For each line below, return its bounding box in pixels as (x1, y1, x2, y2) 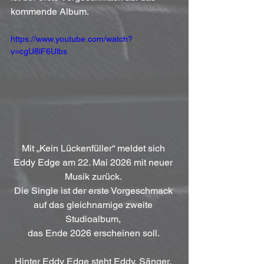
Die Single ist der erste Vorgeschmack (14, 184, 175, 196)
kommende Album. (11, 6, 89, 17)
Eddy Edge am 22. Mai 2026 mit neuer (14, 156, 175, 168)
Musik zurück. (65, 170, 124, 182)
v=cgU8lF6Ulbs (11, 47, 67, 56)
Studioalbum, (65, 213, 123, 225)
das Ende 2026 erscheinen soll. (27, 227, 161, 239)
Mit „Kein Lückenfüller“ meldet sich (21, 142, 167, 154)
